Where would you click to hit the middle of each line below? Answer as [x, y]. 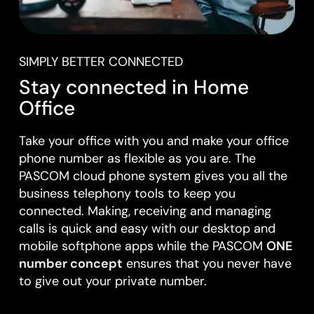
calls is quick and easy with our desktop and [147, 229]
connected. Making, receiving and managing [145, 211]
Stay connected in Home [134, 87]
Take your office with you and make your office [153, 141]
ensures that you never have [207, 264]
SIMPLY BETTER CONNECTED [101, 61]
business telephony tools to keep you [127, 194]
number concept [70, 264]
